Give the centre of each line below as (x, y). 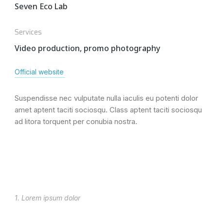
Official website (39, 72)
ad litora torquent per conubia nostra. (76, 121)
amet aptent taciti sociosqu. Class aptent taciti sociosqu (108, 109)
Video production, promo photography (87, 48)
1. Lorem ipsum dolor (47, 198)
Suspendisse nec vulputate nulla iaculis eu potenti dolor (106, 98)
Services (28, 32)
